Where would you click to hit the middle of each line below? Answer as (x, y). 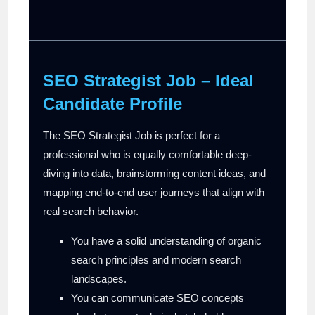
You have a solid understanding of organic (167, 240)
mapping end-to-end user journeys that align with (154, 192)
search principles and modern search (156, 259)
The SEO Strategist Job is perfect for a (132, 135)
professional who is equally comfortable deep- (148, 154)
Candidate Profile (113, 103)
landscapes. (99, 278)
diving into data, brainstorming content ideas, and (155, 173)
